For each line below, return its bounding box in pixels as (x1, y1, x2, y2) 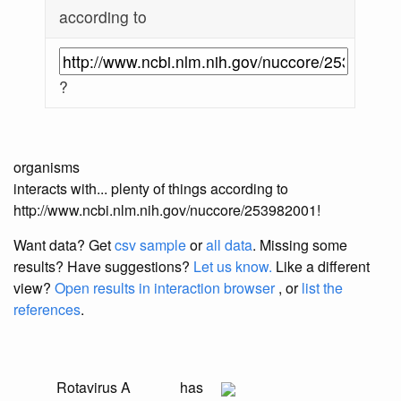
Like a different (272, 256, 370, 277)
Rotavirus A (56, 377, 131, 398)
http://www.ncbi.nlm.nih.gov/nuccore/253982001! (13, 200, 320, 221)
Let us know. (193, 256, 272, 277)
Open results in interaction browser (55, 277, 275, 299)
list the (302, 277, 343, 299)
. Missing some (252, 235, 347, 256)
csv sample (115, 235, 186, 256)
